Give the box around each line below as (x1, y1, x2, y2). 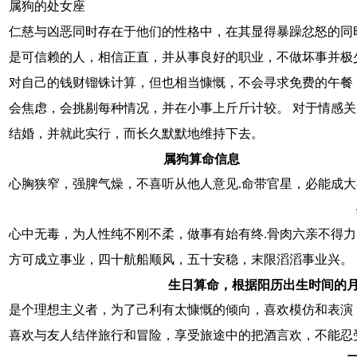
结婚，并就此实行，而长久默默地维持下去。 (9, 126, 264, 140)
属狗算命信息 (163, 151, 240, 166)
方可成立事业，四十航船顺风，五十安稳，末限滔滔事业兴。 (9, 252, 353, 266)
